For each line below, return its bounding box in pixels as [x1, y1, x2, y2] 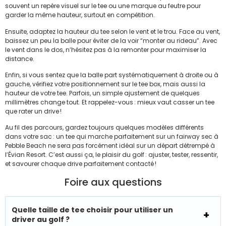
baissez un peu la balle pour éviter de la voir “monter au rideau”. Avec [5, 36, 217, 45]
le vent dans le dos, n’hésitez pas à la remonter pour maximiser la [5, 45, 206, 54]
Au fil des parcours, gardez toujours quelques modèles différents [5, 123, 204, 132]
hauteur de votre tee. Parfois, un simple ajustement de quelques [5, 89, 200, 98]
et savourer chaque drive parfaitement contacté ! [5, 159, 156, 168]
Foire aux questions [64, 175, 162, 189]
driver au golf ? [12, 214, 70, 224]
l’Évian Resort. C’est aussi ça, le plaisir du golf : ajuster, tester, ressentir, [5, 150, 218, 159]
